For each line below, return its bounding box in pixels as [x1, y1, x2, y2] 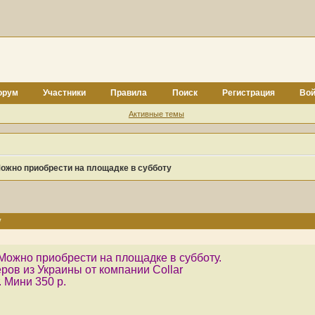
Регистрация [221, 88, 275, 98]
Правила [110, 88, 148, 98]
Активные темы [128, 109, 184, 118]
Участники [43, 88, 86, 98]
